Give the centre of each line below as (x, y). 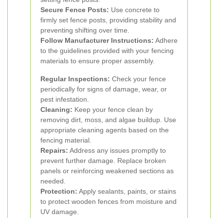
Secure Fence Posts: (75, 10)
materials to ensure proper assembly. (98, 61)
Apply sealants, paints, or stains (127, 191)
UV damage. (60, 212)
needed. (53, 181)
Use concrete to (134, 10)
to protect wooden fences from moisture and (109, 201)
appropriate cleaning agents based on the (105, 130)
